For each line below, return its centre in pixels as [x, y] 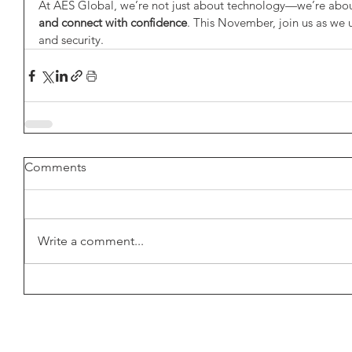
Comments [55, 167]
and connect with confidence [113, 23]
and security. [71, 40]
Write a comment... [91, 241]
